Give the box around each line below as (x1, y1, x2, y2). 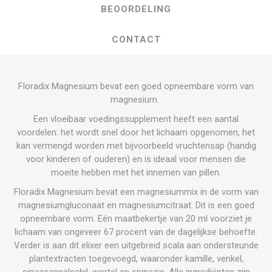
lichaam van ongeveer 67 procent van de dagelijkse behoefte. (15, 226, 257, 237)
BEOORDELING (101, 3, 171, 15)
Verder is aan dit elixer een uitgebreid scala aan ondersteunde (13, 239, 259, 251)
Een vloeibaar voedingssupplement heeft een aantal (33, 113, 239, 124)
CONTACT (111, 33, 161, 45)
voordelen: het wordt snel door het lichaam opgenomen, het (17, 126, 255, 138)
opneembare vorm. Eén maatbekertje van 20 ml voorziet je (20, 212, 252, 224)
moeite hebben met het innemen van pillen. (51, 166, 221, 178)
